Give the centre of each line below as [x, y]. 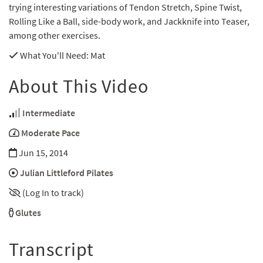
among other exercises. [55, 36]
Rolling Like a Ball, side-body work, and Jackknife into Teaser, [129, 21]
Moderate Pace [50, 133]
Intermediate [49, 113]
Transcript [51, 250]
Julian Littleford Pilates [67, 173]
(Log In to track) [53, 193]
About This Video [79, 87]
